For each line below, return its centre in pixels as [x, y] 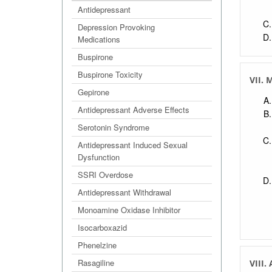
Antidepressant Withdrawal [124, 192]
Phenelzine [97, 245]
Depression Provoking [116, 27]
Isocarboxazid [102, 227]
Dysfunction [99, 157]
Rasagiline [96, 263]
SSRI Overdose [105, 175]
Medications [99, 39]
